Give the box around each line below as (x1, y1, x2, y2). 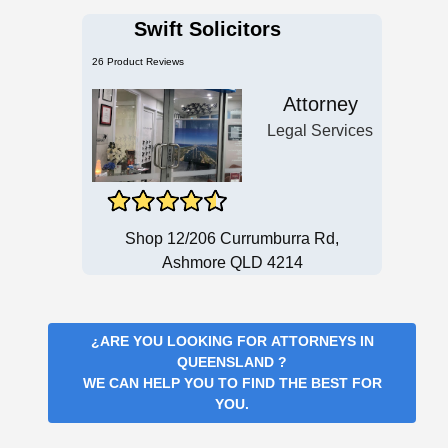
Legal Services (267, 122, 373, 140)
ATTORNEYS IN (270, 333, 374, 350)
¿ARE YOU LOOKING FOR (90, 333, 271, 350)
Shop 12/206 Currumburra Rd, (125, 230, 339, 248)
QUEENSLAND (177, 354, 278, 371)
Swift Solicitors (133, 18, 281, 41)
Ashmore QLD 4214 (161, 254, 303, 272)
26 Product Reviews (92, 56, 184, 68)
